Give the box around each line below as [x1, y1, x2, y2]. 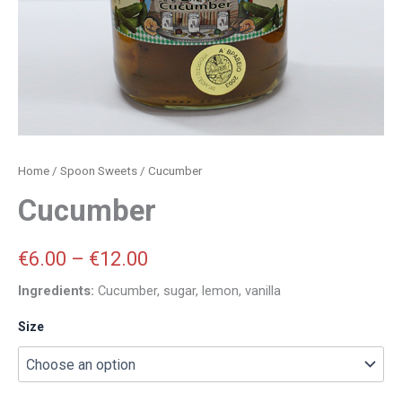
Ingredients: [18, 282, 94, 299]
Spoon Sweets [60, 164, 137, 179]
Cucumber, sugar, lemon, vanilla [94, 282, 281, 299]
